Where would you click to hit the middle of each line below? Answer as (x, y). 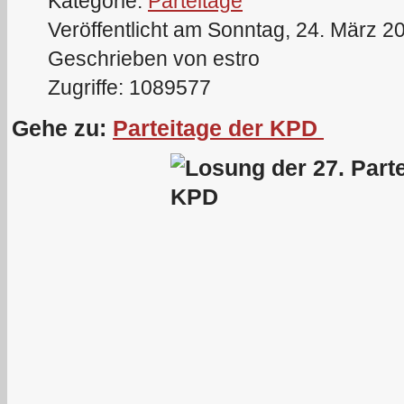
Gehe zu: (62, 128)
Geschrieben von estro (154, 59)
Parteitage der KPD (218, 128)
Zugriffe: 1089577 (129, 87)
